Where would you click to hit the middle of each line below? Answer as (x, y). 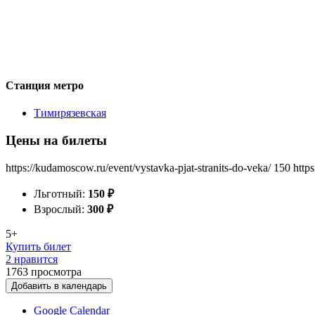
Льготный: (61, 193)
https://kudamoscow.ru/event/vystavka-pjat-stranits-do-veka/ (138, 167)
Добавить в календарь (59, 285)
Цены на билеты (56, 140)
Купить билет (38, 246)
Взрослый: (60, 209)
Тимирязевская (70, 113)
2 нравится (32, 259)
